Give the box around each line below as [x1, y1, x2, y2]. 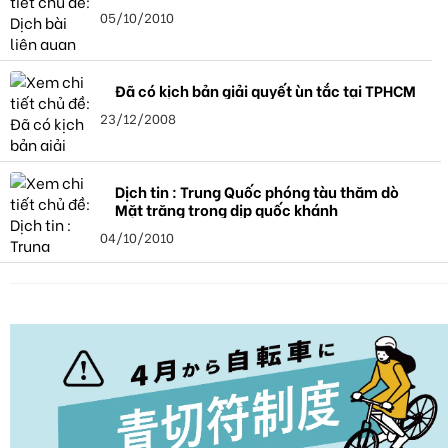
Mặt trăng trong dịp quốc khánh [115, 198, 338, 221]
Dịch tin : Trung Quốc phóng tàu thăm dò [115, 180, 399, 203]
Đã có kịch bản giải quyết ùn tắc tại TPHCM [115, 79, 416, 102]
